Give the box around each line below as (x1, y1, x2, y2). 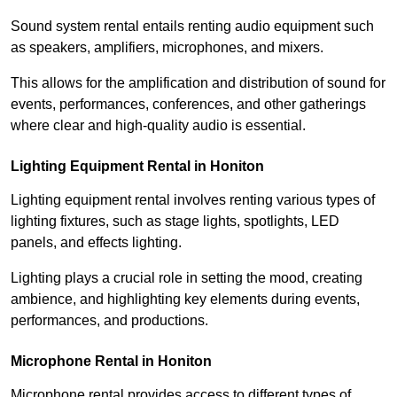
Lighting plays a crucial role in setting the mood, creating (11, 270, 362, 286)
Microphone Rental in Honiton (11, 354, 212, 370)
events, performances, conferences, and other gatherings (11, 97, 366, 113)
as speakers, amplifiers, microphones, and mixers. (11, 40, 323, 56)
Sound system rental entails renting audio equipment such (11, 19, 374, 35)
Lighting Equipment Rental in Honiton (11, 159, 264, 175)
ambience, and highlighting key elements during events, (11, 292, 360, 307)
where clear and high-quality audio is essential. (11, 118, 306, 134)
